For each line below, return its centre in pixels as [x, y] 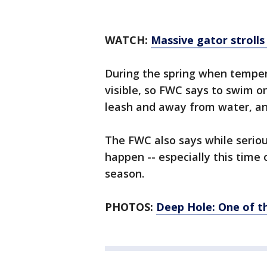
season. [125, 173]
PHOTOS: [131, 207]
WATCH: [128, 40]
